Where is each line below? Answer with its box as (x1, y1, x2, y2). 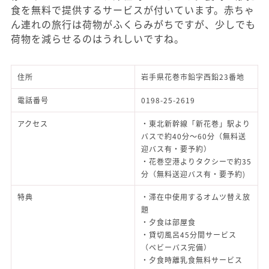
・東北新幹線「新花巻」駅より (141, 118, 250, 129)
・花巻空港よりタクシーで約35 (141, 156, 252, 167)
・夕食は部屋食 (141, 217, 196, 228)
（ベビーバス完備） (141, 242, 211, 253)
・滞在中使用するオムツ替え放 (141, 192, 250, 202)
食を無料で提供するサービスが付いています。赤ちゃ (11, 2, 255, 17)
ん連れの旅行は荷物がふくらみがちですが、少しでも (11, 17, 256, 32)
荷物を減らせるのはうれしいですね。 (11, 31, 184, 46)
